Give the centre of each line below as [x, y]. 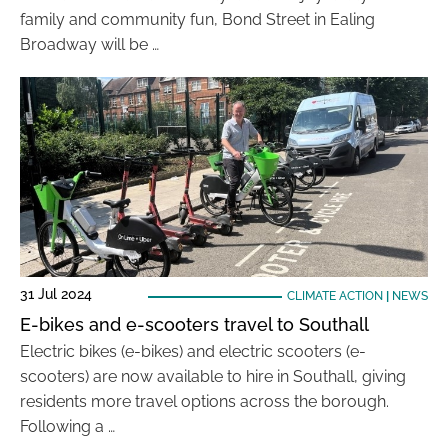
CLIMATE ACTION [334, 296]
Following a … [67, 426]
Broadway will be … [89, 44]
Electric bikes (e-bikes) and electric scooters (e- [193, 351]
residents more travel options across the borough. [204, 401]
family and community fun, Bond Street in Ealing [197, 19]
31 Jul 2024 [56, 294]
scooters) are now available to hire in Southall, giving [213, 376]
